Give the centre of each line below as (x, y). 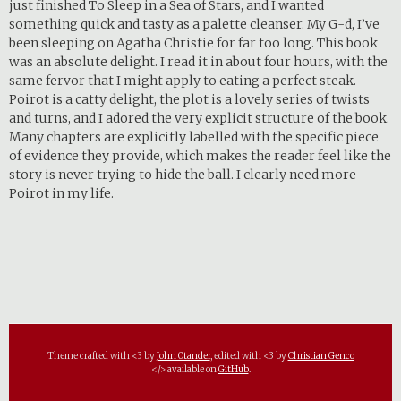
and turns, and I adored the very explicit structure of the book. (199, 118)
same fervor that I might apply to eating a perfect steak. (183, 80)
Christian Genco (321, 356)
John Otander (183, 356)
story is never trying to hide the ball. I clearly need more (183, 174)
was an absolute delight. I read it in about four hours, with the (198, 61)
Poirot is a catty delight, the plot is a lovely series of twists (189, 99)
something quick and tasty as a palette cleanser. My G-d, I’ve (194, 24)
